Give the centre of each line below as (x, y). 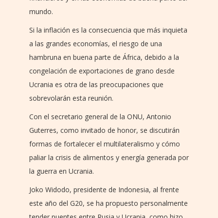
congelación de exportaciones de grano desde (102, 71)
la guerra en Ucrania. (62, 171)
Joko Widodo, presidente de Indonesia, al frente (104, 190)
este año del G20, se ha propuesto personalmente (109, 203)
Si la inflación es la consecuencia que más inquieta (108, 30)
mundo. (41, 12)
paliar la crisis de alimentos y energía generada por (109, 158)
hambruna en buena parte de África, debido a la (104, 57)
